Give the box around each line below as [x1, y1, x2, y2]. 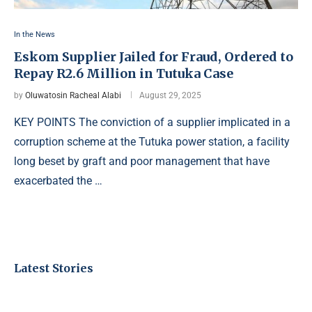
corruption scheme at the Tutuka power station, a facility [14, 135, 290, 149]
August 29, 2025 [139, 91, 201, 101]
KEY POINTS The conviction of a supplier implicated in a [14, 116, 290, 130]
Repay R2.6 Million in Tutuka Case [14, 65, 233, 82]
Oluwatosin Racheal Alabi [25, 91, 121, 101]
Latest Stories [14, 261, 93, 276]
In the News [14, 30, 55, 40]
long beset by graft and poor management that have [14, 155, 270, 169]
